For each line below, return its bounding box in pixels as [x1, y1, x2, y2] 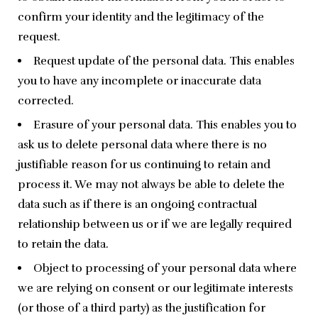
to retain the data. [18, 237, 109, 252]
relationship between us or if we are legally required [18, 217, 292, 232]
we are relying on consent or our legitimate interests [18, 281, 293, 296]
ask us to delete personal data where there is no [18, 138, 267, 153]
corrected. [18, 94, 74, 109]
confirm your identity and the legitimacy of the [18, 10, 264, 25]
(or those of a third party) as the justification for [18, 301, 265, 316]
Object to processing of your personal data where [33, 261, 297, 276]
